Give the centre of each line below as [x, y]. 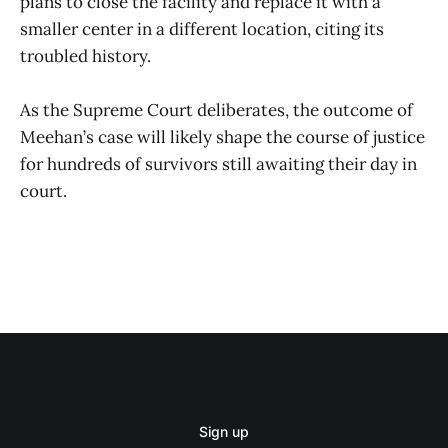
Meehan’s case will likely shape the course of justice [222, 136]
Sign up [224, 431]
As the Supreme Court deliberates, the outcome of [216, 109]
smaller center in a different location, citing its [202, 28]
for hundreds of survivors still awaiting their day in [218, 163]
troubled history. [85, 55]
